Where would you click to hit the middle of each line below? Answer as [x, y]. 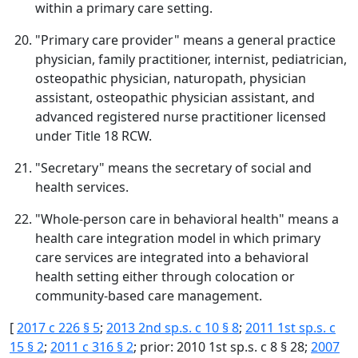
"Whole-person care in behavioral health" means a [187, 219]
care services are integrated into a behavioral [172, 257]
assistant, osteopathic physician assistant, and [175, 97]
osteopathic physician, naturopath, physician [171, 78]
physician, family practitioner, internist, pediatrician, [191, 59]
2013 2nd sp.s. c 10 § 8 [173, 328]
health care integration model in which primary [178, 238]
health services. [82, 187]
